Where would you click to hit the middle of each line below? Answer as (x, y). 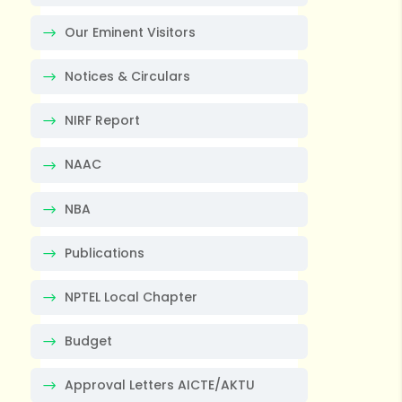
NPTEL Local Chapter (131, 297)
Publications (104, 253)
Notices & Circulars (127, 77)
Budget (88, 341)
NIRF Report (102, 121)
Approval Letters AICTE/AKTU (159, 385)
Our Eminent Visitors (130, 32)
